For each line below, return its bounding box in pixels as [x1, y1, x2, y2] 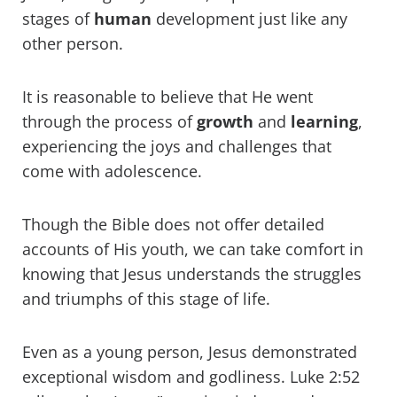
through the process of [22, 111, 197, 133]
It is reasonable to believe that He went [22, 86, 313, 108]
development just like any [152, 8, 347, 30]
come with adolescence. [22, 160, 206, 183]
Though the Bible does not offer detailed [22, 214, 324, 236]
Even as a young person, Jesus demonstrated [22, 341, 357, 363]
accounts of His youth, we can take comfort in [22, 238, 363, 261]
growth [197, 111, 253, 133]
